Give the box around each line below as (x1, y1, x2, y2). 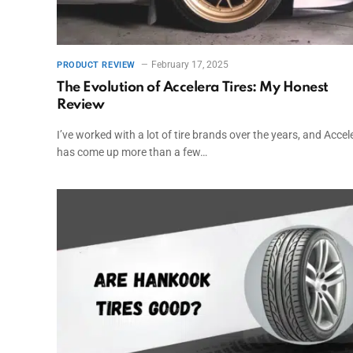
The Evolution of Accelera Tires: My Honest (57, 80, 329, 95)
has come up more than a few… (57, 146, 207, 159)
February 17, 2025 (150, 59, 229, 71)
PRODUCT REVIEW (57, 60, 136, 71)
